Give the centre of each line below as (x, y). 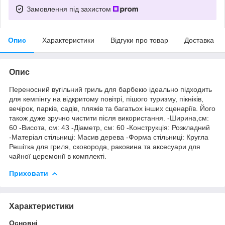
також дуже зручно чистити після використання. (87, 118)
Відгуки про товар (139, 40)
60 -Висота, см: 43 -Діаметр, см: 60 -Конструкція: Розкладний (109, 127)
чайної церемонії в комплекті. (58, 156)
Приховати (29, 173)
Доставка (199, 40)
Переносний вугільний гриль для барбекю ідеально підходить (110, 89)
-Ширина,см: (187, 118)
